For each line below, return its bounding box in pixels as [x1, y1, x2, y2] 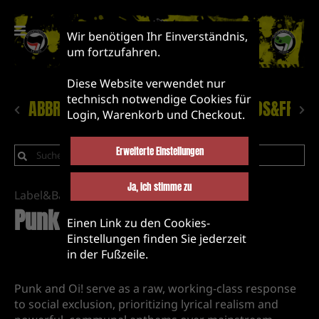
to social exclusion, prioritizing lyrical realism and [14, 296, 278, 313]
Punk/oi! [14, 203, 90, 239]
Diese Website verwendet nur [67, 75, 226, 91]
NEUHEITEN [103, 96, 169, 122]
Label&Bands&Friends [14, 187, 133, 204]
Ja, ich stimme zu [127, 179, 192, 194]
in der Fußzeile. [67, 246, 148, 262]
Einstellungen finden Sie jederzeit [67, 231, 246, 246]
